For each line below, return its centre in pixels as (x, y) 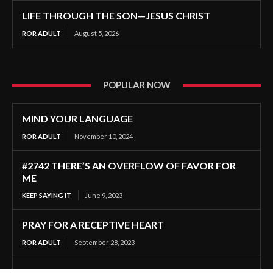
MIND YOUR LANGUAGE (77, 119)
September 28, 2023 (105, 243)
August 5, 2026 (97, 34)
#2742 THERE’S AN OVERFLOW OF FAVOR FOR (129, 166)
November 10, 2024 (104, 136)
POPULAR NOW (136, 85)
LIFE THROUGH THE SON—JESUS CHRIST (116, 16)
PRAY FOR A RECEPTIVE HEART (93, 225)
